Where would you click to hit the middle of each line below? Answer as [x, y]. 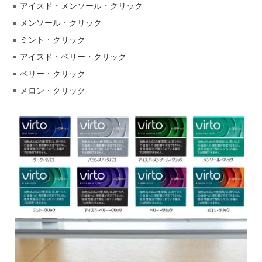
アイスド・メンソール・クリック [81, 6]
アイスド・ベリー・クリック [73, 57]
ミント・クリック [53, 40]
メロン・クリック [53, 91]
